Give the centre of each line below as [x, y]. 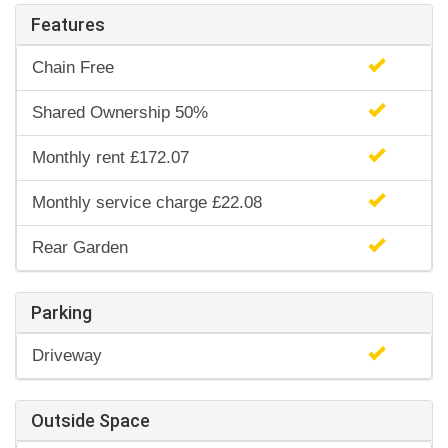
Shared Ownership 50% [120, 113]
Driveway [67, 356]
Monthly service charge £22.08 [147, 203]
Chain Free [73, 68]
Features [68, 25]
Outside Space [90, 421]
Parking [61, 313]
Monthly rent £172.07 [110, 158]
